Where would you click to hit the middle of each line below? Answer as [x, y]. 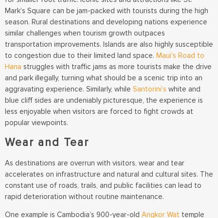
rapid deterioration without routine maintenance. [84, 197]
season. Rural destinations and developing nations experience [106, 22]
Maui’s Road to [180, 55]
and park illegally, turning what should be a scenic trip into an [104, 78]
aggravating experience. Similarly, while [69, 89]
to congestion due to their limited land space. [81, 55]
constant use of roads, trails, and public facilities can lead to [103, 185]
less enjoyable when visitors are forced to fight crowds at [99, 111]
